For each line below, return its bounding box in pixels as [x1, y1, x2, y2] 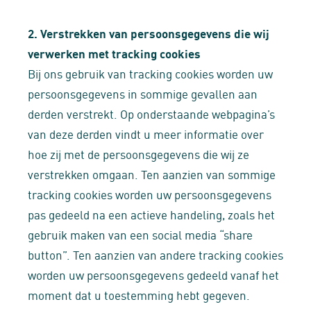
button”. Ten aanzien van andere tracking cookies [28, 246, 283, 262]
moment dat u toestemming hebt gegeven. [28, 286, 250, 303]
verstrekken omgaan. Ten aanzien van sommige [28, 165, 276, 182]
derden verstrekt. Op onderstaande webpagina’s [28, 105, 275, 121]
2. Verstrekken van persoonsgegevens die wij [28, 24, 269, 41]
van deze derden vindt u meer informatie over [28, 125, 264, 142]
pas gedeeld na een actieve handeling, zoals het [28, 205, 275, 222]
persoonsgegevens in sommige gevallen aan [28, 85, 258, 101]
